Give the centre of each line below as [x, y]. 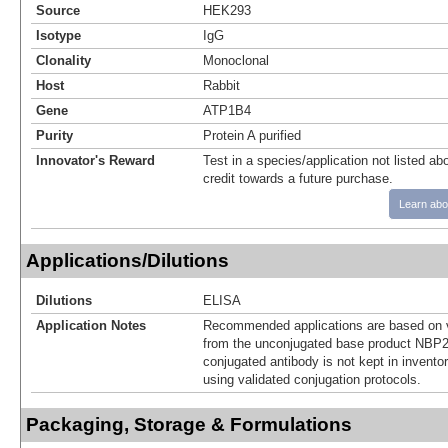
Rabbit [221, 85]
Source [58, 10]
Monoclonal [236, 60]
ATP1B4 [227, 110]
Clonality [63, 60]
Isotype [58, 35]
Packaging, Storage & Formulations [189, 424]
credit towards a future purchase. [298, 178]
